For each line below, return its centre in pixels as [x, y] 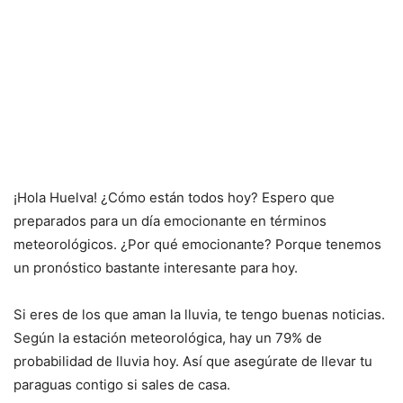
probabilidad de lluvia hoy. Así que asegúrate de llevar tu [193, 361]
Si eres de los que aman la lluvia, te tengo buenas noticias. [199, 314]
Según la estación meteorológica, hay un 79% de [168, 338]
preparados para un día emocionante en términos [170, 221]
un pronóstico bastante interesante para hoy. [156, 268]
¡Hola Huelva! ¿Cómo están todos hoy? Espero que [174, 197]
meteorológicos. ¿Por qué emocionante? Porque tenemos [197, 244]
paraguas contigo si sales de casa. [122, 385]
